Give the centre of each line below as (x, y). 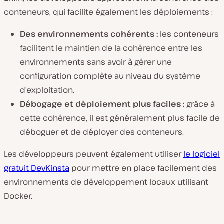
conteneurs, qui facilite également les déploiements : (108, 12)
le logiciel (202, 154)
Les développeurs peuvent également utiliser (94, 154)
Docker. (18, 196)
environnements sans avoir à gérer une (96, 62)
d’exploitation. (47, 90)
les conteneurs (189, 34)
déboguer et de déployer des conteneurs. (102, 132)
